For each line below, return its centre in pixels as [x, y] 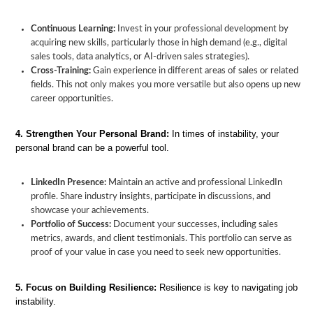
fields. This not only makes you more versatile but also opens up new [166, 85]
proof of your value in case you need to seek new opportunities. [156, 253]
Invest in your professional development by [202, 29]
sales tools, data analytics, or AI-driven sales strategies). [140, 57]
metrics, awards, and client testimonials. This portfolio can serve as [161, 239]
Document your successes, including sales [195, 225]
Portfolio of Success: [71, 225]
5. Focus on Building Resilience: [86, 287]
